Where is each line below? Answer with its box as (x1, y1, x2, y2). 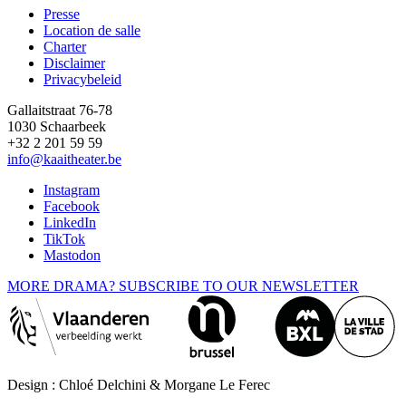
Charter (43, 39, 86, 55)
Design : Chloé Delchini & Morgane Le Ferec (7, 377, 270, 393)
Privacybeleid (43, 72, 121, 88)
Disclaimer (43, 55, 105, 72)
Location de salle (43, 23, 140, 39)
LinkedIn (43, 215, 96, 231)
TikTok (43, 231, 85, 247)
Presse (43, 6, 80, 23)
